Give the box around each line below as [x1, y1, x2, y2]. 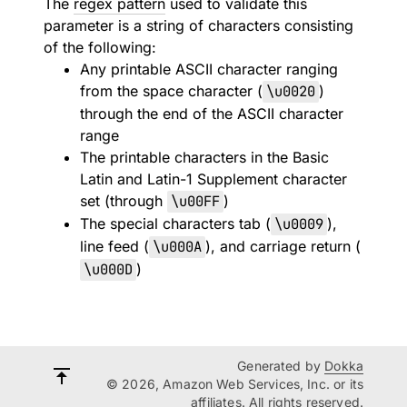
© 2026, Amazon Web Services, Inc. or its [106, 376, 363, 392]
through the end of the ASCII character [80, 104, 343, 123]
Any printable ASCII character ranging [80, 60, 338, 78]
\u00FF [171, 192, 220, 211]
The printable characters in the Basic [80, 148, 329, 166]
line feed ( [80, 237, 149, 255]
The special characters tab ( [80, 214, 271, 233]
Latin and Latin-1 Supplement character [80, 170, 347, 188]
